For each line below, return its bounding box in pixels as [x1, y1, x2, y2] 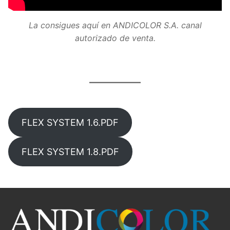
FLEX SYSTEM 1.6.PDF [21, 117, 119, 128]
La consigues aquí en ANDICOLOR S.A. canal [28, 20, 202, 30]
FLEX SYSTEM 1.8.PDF [21, 146, 119, 157]
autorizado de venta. [74, 32, 156, 43]
